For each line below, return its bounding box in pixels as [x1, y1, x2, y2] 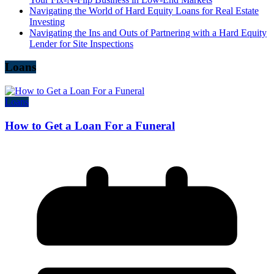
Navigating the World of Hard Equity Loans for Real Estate [29, 5, 259, 16]
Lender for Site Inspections [29, 38, 133, 49]
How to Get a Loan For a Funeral [5, 119, 175, 132]
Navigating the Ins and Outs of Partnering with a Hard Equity [29, 27, 267, 38]
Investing [29, 16, 65, 27]
